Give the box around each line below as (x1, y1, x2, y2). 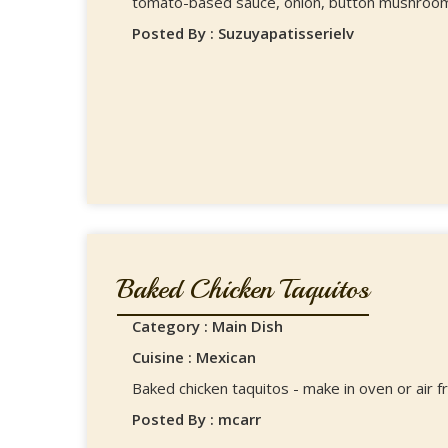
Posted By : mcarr (132, 409, 261, 429)
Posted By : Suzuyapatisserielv (132, 23, 354, 43)
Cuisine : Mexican (132, 347, 256, 367)
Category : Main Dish (132, 316, 283, 336)
